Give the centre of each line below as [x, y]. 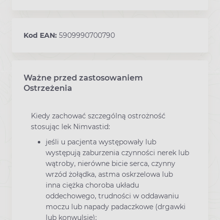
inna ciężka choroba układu [92, 185]
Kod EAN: [41, 36]
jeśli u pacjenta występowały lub [101, 142]
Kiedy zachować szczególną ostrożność [98, 116]
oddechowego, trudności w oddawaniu [112, 196]
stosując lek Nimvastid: [70, 127]
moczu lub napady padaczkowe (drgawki [116, 207]
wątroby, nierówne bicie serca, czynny [110, 164]
